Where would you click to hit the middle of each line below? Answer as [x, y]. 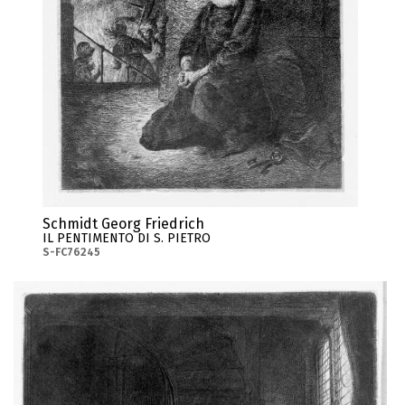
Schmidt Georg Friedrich [124, 224]
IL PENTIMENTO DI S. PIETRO [127, 239]
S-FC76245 [72, 253]
